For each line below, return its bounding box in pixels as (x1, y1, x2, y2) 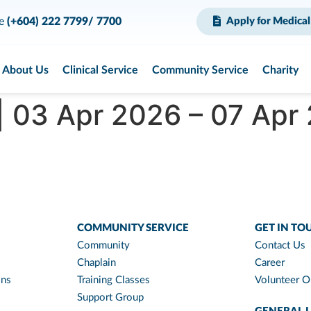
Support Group (77, 292, 144, 303)
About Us (1, 64, 49, 76)
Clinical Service (62, 64, 138, 76)
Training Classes (77, 275, 150, 286)
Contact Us (255, 240, 305, 251)
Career (255, 258, 285, 269)
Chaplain (77, 258, 116, 269)
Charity (262, 64, 299, 76)
